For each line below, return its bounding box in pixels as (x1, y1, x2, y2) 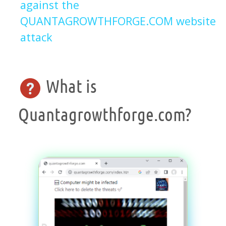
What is (42, 75, 96, 96)
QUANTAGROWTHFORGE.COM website (20, 14, 216, 29)
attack (20, 30, 52, 45)
